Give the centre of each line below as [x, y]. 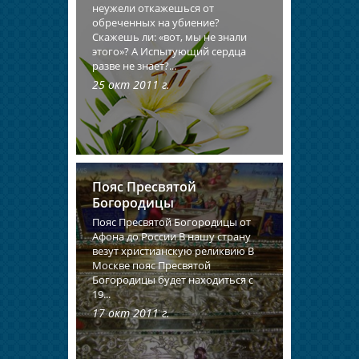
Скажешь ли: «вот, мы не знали [169, 36]
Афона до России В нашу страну [171, 236]
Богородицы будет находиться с [173, 279]
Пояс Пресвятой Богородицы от [171, 222]
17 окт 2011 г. [131, 313]
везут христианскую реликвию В [173, 250]
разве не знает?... [134, 65]
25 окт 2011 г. [131, 84]
